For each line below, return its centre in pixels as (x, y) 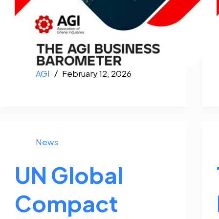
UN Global (69, 175)
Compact (66, 203)
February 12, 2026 (97, 74)
